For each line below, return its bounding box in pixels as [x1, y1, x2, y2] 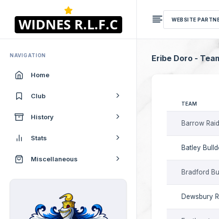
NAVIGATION [10, 52, 46, 58]
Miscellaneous [31, 154, 78, 163]
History [31, 112, 54, 121]
